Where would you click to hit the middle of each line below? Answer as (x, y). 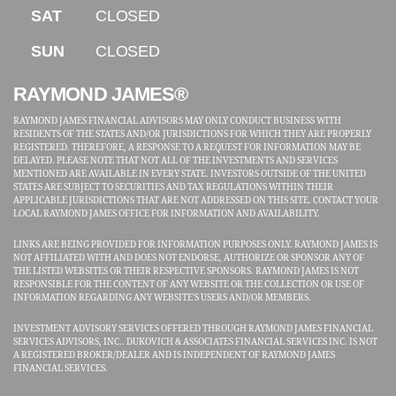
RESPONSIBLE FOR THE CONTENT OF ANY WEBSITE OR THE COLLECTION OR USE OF (189, 285)
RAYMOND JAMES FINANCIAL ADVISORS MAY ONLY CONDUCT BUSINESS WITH (177, 121)
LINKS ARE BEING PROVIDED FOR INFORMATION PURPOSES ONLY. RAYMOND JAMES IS (195, 245)
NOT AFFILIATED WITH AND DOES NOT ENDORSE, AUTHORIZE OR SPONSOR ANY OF (189, 258)
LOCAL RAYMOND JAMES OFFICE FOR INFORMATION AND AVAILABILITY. (167, 214)
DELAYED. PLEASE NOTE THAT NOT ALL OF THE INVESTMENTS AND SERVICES (175, 161)
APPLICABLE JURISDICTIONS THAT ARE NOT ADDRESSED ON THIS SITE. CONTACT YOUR (196, 201)
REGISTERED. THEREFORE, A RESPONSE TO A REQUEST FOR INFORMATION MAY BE (187, 148)
